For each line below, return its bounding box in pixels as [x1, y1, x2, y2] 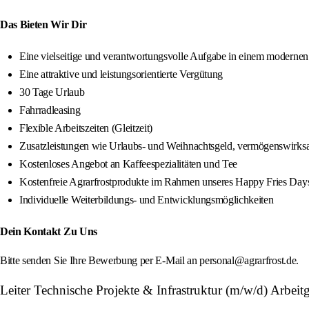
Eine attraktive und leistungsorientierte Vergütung [19, 68, 223, 81]
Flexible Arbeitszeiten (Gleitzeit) [19, 122, 153, 134]
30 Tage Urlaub [19, 86, 85, 99]
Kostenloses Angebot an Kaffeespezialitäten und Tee [19, 158, 237, 170]
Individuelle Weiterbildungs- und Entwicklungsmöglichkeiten [19, 194, 274, 206]
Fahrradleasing [19, 104, 81, 117]
